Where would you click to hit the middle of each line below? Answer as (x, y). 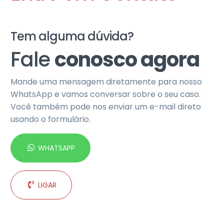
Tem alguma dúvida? (72, 36)
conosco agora (127, 59)
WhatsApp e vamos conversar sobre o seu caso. (105, 94)
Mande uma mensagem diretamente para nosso (106, 81)
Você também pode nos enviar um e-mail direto (106, 106)
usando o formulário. (50, 119)
